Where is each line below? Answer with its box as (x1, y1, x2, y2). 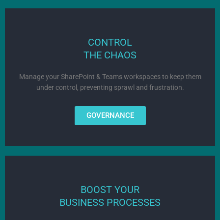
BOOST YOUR (81, 184, 139, 196)
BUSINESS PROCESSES (59, 196, 161, 209)
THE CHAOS (83, 49, 137, 61)
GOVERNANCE (86, 111, 134, 120)
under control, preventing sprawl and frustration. (36, 83, 184, 92)
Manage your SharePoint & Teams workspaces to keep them (19, 73, 201, 81)
